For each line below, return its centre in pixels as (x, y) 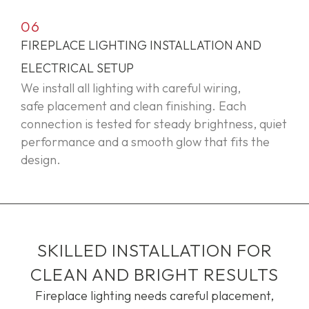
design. (41, 160)
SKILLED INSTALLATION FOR (154, 251)
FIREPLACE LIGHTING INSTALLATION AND (141, 46)
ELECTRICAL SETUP (77, 68)
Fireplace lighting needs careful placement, (154, 296)
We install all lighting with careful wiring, (131, 88)
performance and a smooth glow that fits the (145, 142)
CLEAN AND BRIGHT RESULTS (154, 275)
